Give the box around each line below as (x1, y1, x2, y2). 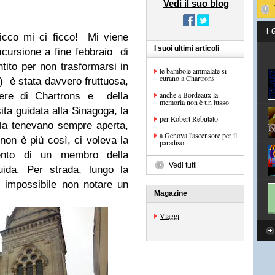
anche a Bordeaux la (160, 90, 218, 99)
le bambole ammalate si (160, 66, 227, 76)
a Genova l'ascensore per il (160, 130, 237, 140)
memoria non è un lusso (160, 97, 229, 107)
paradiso (160, 137, 184, 147)
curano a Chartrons (160, 73, 215, 83)
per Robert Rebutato (160, 114, 218, 123)
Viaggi (160, 211, 179, 220)
